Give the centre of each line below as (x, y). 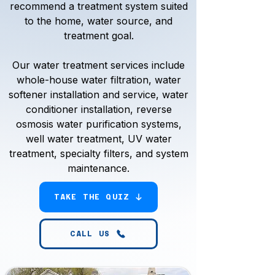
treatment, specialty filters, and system (99, 153)
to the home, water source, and (99, 21)
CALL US (90, 234)
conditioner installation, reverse (99, 109)
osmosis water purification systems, (99, 124)
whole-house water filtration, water (99, 80)
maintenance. (99, 168)
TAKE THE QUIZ (92, 197)
